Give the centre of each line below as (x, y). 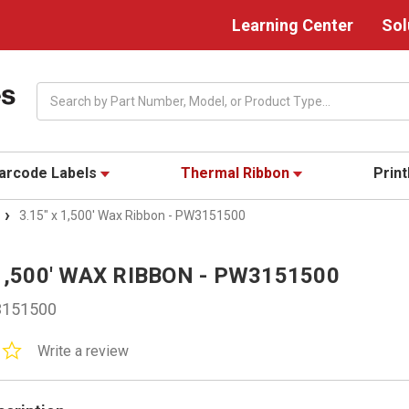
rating (37, 378)
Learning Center (293, 25)
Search (57, 91)
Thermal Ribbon (237, 173)
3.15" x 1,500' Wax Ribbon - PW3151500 (132, 216)
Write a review (83, 351)
